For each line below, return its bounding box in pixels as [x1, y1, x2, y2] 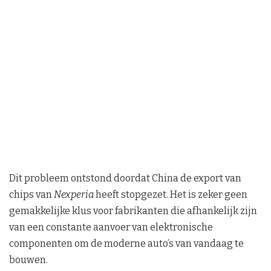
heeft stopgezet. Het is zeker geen [94, 189, 247, 201]
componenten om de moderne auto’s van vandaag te [9, 238, 244, 250]
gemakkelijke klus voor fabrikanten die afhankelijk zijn [9, 205, 257, 217]
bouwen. [9, 254, 48, 266]
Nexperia [54, 189, 94, 201]
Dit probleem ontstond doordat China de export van [9, 172, 241, 184]
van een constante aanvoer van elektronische [9, 221, 213, 233]
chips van [9, 189, 54, 201]
